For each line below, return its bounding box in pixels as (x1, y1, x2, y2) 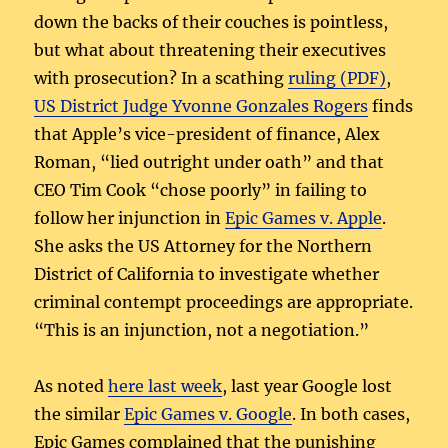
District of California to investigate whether (34, 263, 380, 284)
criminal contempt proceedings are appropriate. (34, 291, 414, 312)
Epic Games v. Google (124, 403, 293, 424)
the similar (34, 403, 125, 424)
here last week (108, 375, 223, 396)
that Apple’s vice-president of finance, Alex (34, 123, 381, 144)
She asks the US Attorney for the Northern (34, 235, 373, 256)
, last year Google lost (222, 375, 393, 396)
